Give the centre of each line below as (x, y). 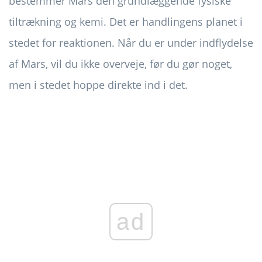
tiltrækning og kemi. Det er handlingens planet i (126, 21)
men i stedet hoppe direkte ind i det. (98, 85)
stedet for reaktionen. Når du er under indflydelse (131, 42)
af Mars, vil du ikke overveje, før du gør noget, (120, 63)
